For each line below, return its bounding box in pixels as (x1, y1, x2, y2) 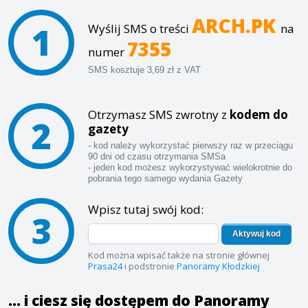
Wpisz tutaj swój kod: (88, 201, 203, 217)
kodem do (230, 107, 288, 122)
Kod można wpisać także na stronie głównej (88, 249, 269, 261)
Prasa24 (88, 260, 122, 272)
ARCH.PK (192, 12, 280, 38)
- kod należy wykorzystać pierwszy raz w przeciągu (88, 140, 293, 151)
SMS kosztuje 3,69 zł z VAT (88, 65, 201, 75)
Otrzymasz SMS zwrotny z (88, 107, 230, 122)
